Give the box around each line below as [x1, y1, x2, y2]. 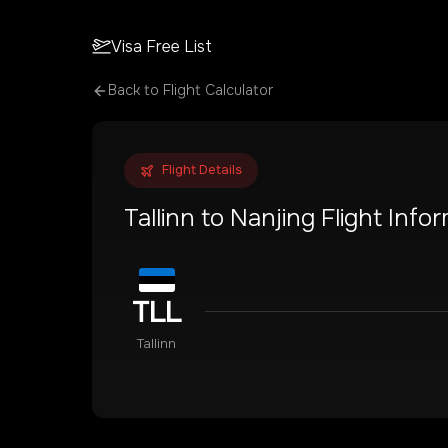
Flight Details [162, 162, 242, 178]
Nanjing [230, 203, 315, 233]
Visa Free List [111, 35, 213, 57]
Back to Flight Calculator [108, 81, 273, 99]
